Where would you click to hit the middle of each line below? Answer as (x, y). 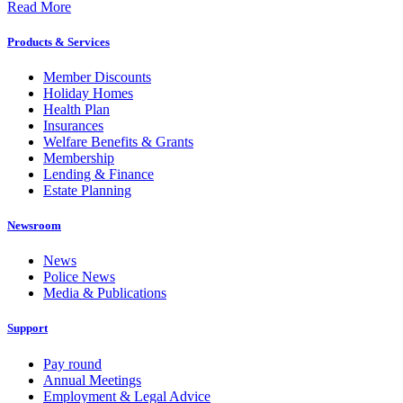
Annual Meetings (92, 380)
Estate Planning (87, 190)
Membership (79, 157)
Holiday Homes (88, 93)
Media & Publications (105, 293)
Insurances (73, 125)
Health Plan (76, 109)
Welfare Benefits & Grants (118, 141)
